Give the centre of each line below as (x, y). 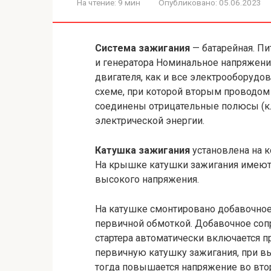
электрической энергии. (150, 121)
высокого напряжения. (147, 179)
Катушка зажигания (144, 150)
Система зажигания (144, 48)
